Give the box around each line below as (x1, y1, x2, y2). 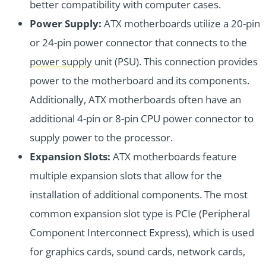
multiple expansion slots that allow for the (30, 169, 222, 183)
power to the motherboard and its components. (30, 74, 249, 88)
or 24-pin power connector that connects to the (30, 36, 247, 50)
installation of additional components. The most (30, 188, 248, 202)
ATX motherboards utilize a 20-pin (102, 17, 260, 31)
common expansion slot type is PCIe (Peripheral (30, 207, 250, 221)
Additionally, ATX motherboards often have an (30, 93, 241, 107)
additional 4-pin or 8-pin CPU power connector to (30, 112, 254, 126)
